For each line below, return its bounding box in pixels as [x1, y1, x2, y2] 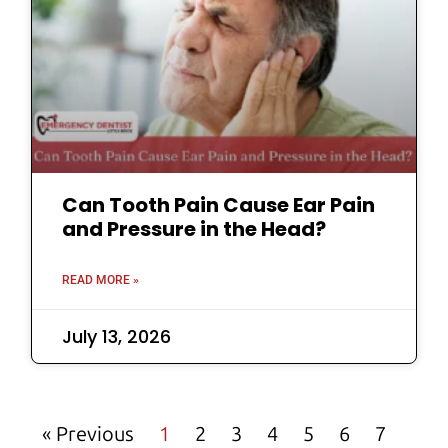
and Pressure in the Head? [62, 215, 327, 244]
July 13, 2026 [62, 324, 172, 350]
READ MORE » [62, 273, 140, 288]
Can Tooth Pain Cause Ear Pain [62, 191, 376, 220]
